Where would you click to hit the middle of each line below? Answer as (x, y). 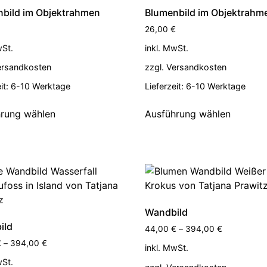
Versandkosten (197, 67)
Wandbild (167, 212)
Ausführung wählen (188, 114)
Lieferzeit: (166, 86)
